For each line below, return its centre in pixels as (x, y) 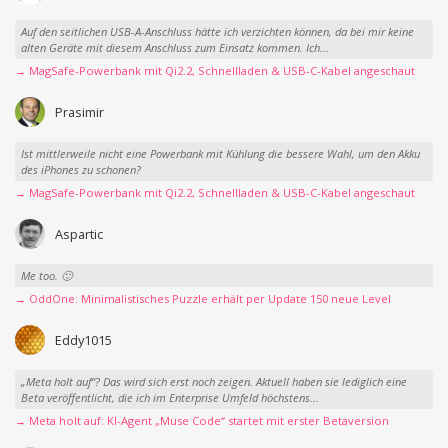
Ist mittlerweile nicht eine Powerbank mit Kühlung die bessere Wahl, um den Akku (220, 153)
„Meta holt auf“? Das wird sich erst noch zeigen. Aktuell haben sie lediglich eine (213, 381)
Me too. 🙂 (46, 275)
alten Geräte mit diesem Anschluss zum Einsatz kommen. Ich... (174, 47)
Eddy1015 (83, 340)
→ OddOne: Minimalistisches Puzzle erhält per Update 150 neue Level (203, 299)
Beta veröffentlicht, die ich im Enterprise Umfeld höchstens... (169, 397)
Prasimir (79, 112)
